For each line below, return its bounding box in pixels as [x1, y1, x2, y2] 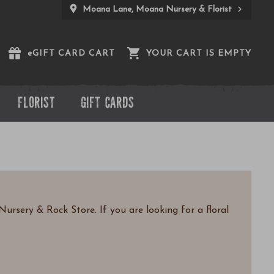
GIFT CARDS [80, 96, 135, 112]
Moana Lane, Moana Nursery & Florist [83, 5, 234, 14]
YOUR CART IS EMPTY [146, 48, 251, 58]
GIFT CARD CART [32, 48, 116, 58]
